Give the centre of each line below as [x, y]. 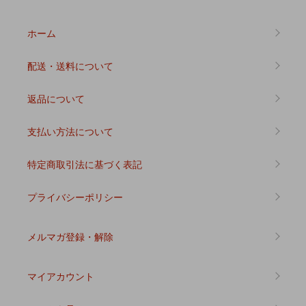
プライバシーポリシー [75, 196]
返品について [56, 98]
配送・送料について [70, 65]
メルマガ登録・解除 [70, 236]
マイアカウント [61, 276]
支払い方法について [70, 131]
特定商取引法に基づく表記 [85, 164]
